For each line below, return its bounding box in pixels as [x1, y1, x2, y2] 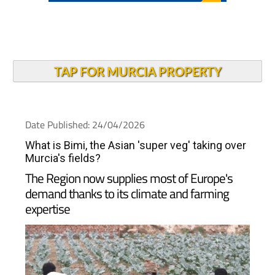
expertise [25, 199, 70, 219]
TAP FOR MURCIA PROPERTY [53, 64, 222, 79]
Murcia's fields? [25, 152, 101, 165]
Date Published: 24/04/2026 [25, 117, 145, 132]
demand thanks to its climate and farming [25, 184, 229, 203]
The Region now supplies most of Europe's [25, 168, 233, 188]
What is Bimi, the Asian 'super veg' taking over [25, 139, 246, 152]
